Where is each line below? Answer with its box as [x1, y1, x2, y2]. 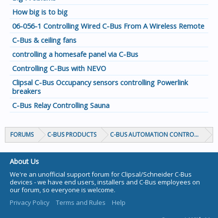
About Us [10, 157, 39, 166]
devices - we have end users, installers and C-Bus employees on [10, 178, 200, 186]
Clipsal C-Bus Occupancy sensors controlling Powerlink [12, 77, 188, 87]
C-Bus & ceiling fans [12, 35, 76, 45]
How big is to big [12, 7, 68, 17]
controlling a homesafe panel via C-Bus [12, 49, 138, 59]
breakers [12, 86, 41, 96]
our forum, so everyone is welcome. [10, 185, 115, 194]
